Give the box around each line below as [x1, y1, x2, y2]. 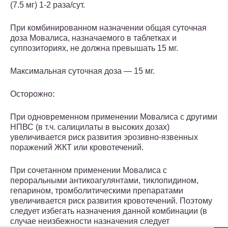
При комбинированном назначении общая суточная [10, 23, 207, 33]
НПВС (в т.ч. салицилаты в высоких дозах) [10, 123, 169, 132]
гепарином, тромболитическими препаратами [10, 186, 183, 195]
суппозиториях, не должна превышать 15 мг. [10, 44, 178, 53]
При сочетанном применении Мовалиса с [10, 166, 167, 175]
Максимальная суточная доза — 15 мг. [10, 67, 155, 76]
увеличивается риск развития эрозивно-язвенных [10, 133, 198, 142]
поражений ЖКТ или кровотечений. [10, 143, 144, 152]
